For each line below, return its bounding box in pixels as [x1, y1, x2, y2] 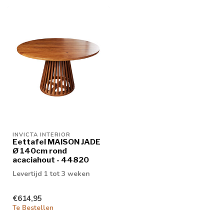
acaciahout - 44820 [12, 154, 89, 164]
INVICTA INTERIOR [12, 130, 70, 138]
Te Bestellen [12, 203, 53, 213]
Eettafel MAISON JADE [12, 136, 100, 146]
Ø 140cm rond [12, 145, 67, 155]
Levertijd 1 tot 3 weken [12, 168, 90, 178]
